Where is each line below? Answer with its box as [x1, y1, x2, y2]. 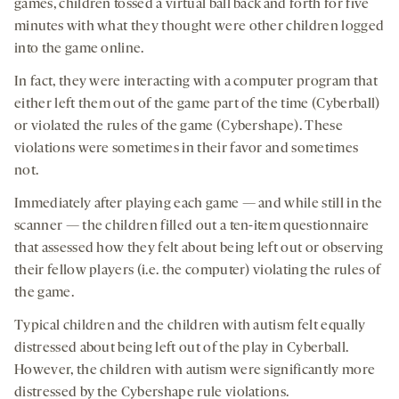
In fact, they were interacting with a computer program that [14, 75, 378, 90]
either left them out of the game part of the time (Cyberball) [14, 97, 380, 112]
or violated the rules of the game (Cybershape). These [14, 119, 343, 134]
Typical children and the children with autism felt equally [14, 319, 366, 334]
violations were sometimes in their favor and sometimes [14, 142, 359, 157]
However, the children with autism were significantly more [14, 363, 376, 379]
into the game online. [14, 42, 144, 57]
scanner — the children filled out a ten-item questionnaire [14, 219, 370, 234]
